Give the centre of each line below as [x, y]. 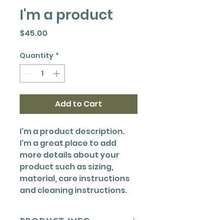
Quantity [37, 55]
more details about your [69, 155]
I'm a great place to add [68, 143]
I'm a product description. [72, 131]
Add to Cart [79, 104]
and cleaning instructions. [73, 190]
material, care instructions [75, 179]
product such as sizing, [67, 167]
